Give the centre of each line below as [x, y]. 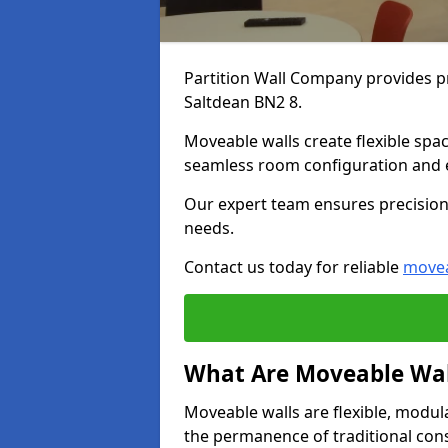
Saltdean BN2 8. [243, 102]
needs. [209, 228]
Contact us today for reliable [293, 267]
